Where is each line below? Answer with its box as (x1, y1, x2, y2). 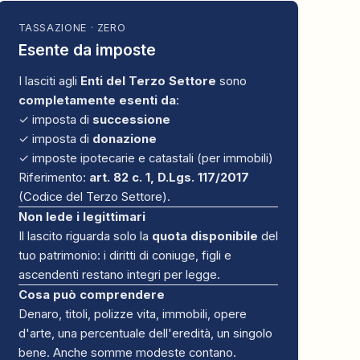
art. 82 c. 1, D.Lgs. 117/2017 (88, 170, 249, 186)
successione (92, 112, 170, 128)
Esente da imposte (18, 39, 156, 59)
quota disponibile (151, 229, 258, 244)
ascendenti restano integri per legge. (18, 268, 220, 283)
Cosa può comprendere (18, 288, 165, 303)
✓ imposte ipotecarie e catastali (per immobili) (18, 151, 273, 166)
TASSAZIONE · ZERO (18, 22, 126, 35)
